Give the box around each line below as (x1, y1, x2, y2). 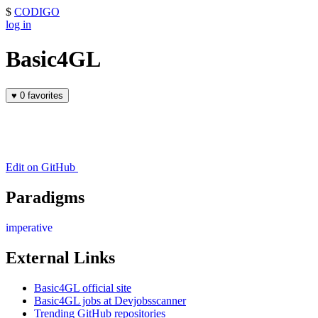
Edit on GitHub (6, 160, 75, 173)
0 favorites (28, 89, 63, 101)
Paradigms (6, 187, 84, 207)
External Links (6, 248, 115, 267)
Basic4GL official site (34, 281, 131, 294)
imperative (6, 221, 53, 234)
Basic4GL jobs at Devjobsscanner (34, 294, 186, 307)
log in (6, 18, 31, 31)
